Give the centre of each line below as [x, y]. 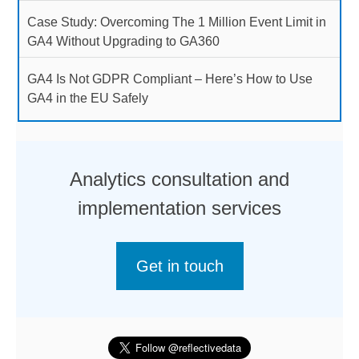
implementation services [179, 208]
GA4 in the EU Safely [88, 98]
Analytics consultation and [179, 179]
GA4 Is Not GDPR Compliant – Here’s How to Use [170, 79]
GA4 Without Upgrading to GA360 [123, 41]
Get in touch [179, 266]
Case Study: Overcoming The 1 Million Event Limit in [177, 22]
